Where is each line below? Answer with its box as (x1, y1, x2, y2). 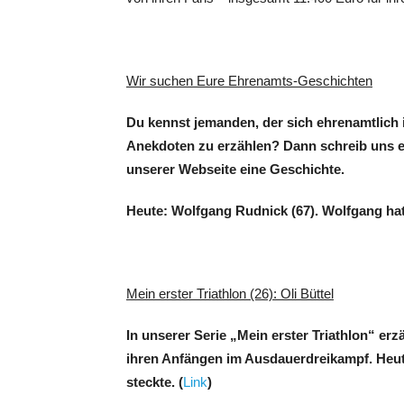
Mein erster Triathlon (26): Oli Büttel (126, 286, 334, 301)
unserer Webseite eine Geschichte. (126, 161, 344, 177)
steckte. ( (126, 374, 183, 390)
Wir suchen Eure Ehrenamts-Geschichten (126, 73, 372, 88)
